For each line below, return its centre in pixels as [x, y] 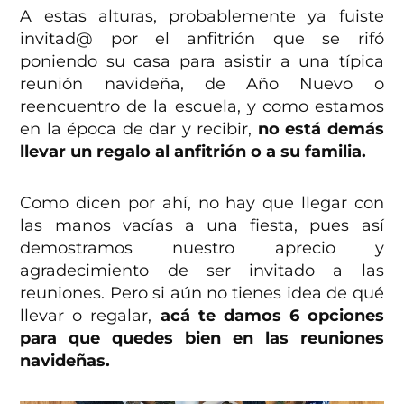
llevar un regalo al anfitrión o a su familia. [193, 152]
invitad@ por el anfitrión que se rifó [202, 39]
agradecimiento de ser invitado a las [202, 271]
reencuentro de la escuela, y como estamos [202, 107]
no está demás [318, 129]
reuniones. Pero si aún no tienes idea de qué [202, 294]
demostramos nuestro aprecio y [202, 248]
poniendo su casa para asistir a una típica [202, 62]
